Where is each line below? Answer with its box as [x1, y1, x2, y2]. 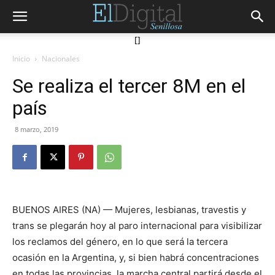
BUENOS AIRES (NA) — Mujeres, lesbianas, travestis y [12, 204, 246, 215]
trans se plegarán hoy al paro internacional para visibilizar [12, 220, 262, 231]
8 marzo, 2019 [15, 125, 58, 134]
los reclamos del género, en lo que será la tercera [12, 236, 228, 247]
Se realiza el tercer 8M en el [12, 74, 246, 98]
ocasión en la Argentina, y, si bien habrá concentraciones [12, 252, 259, 263]
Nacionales [42, 53, 80, 64]
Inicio [12, 53, 30, 64]
